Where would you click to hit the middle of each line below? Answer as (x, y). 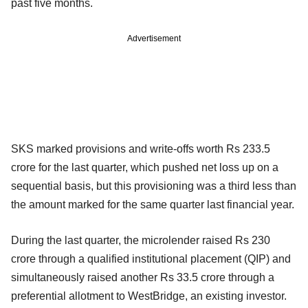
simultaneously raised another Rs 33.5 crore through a (143, 277)
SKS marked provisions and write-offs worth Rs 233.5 (141, 148)
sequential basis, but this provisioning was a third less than (154, 186)
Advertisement (154, 38)
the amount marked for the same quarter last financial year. (153, 204)
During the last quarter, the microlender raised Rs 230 (141, 240)
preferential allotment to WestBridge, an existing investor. (149, 296)
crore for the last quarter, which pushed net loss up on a (145, 167)
